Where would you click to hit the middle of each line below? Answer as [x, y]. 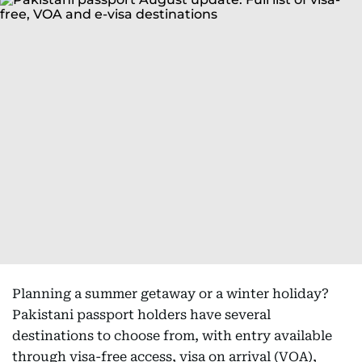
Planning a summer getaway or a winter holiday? [170, 294]
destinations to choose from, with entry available [172, 336]
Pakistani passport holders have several [141, 315]
